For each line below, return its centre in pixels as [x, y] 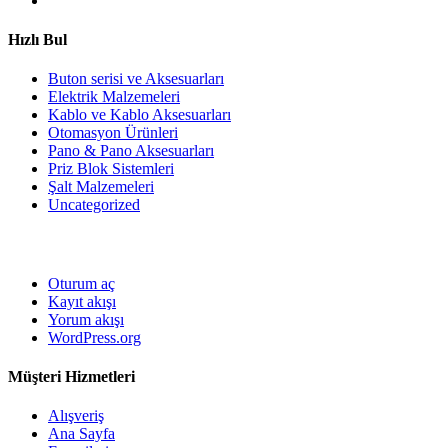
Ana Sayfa [81, 434]
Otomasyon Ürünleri [113, 133]
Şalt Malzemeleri [101, 187]
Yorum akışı [86, 319]
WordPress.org [94, 337]
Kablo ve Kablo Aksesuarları [139, 115]
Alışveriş [76, 416]
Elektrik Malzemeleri [114, 97]
